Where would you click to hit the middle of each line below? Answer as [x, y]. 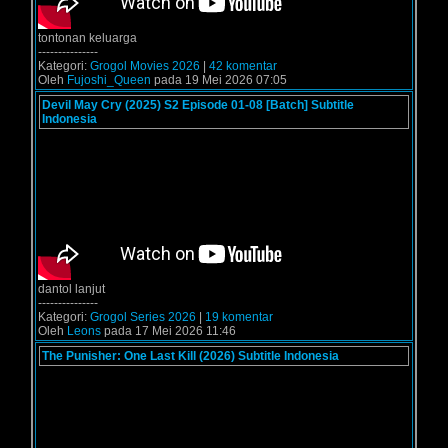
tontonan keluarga [87, 38]
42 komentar [243, 66]
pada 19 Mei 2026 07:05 [219, 80]
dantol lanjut [71, 289]
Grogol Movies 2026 [145, 66]
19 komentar [239, 317]
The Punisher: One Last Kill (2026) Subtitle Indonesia [190, 356]
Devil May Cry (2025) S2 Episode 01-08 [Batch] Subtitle [198, 105]
